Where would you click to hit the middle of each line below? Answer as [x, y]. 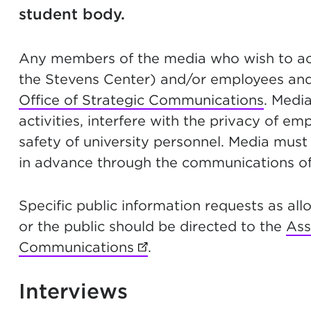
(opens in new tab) [198, 247]
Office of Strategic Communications [141, 100]
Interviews [73, 291]
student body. [72, 14]
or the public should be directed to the [152, 226]
